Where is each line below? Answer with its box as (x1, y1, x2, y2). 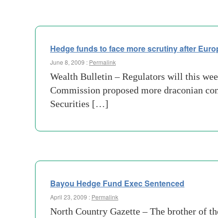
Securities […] (50, 98, 109, 109)
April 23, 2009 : (50, 193, 91, 201)
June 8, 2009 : (50, 58, 89, 66)
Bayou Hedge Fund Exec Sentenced (50, 178, 184, 189)
